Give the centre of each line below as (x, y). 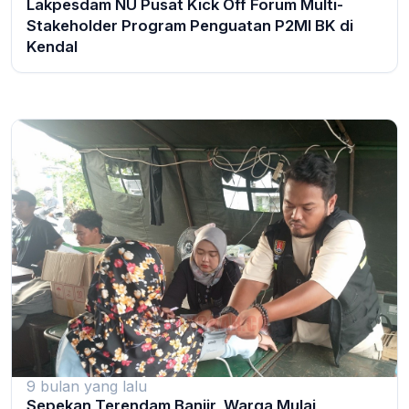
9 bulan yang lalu (87, 386)
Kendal (52, 47)
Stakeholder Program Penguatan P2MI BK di (190, 26)
